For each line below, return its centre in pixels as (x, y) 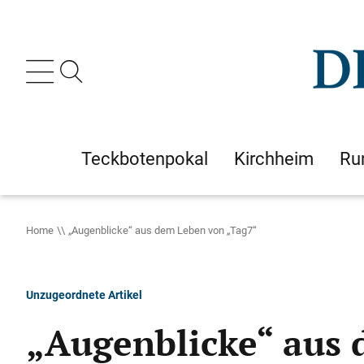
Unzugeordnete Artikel (84, 295)
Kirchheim (274, 158)
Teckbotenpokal (145, 158)
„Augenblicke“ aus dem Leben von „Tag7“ (162, 230)
